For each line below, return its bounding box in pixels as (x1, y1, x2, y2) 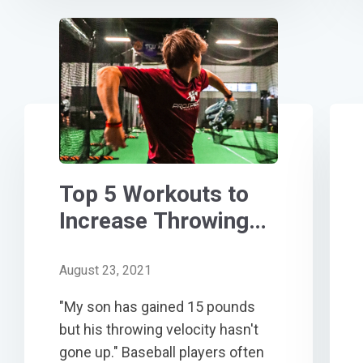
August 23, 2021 (59, 262, 152, 278)
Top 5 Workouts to (59, 180, 249, 207)
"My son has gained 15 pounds (59, 297, 255, 315)
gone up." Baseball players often (59, 343, 264, 361)
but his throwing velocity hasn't (59, 320, 258, 338)
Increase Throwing (59, 207, 249, 234)
